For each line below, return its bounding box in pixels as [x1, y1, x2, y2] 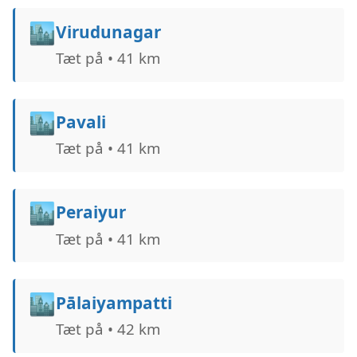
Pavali [55, 111, 106, 134]
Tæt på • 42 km [55, 318, 160, 339]
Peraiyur [55, 201, 126, 224]
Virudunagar [55, 20, 161, 43]
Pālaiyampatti [55, 291, 172, 314]
